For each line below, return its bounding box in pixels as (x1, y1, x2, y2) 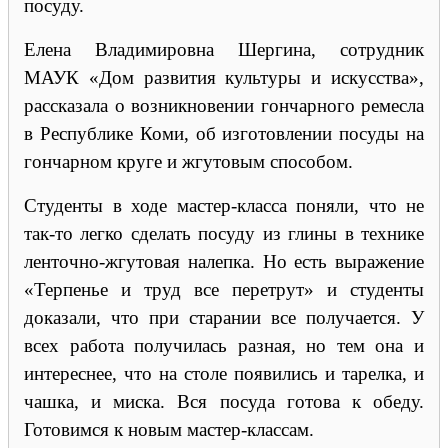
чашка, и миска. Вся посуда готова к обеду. (24, 390, 424, 412)
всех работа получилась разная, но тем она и (24, 334, 424, 356)
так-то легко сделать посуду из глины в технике (24, 222, 424, 244)
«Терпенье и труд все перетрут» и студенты (24, 278, 424, 300)
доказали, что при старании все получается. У (24, 306, 424, 328)
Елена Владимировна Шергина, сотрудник (24, 38, 424, 60)
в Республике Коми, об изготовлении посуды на (24, 122, 424, 144)
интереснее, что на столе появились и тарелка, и (24, 362, 424, 384)
